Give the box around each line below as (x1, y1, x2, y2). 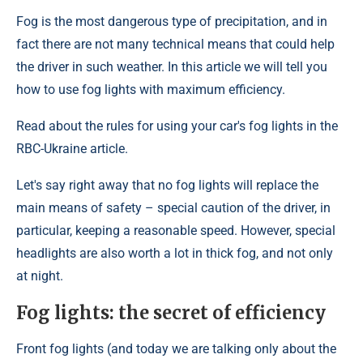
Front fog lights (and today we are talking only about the (16, 341, 336, 357)
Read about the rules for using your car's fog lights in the (16, 118, 338, 135)
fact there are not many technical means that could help (16, 36, 335, 53)
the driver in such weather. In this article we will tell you (16, 59, 327, 75)
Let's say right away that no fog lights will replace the (16, 177, 318, 194)
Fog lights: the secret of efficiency (16, 301, 326, 325)
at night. (16, 268, 63, 284)
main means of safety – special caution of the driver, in (16, 200, 331, 216)
